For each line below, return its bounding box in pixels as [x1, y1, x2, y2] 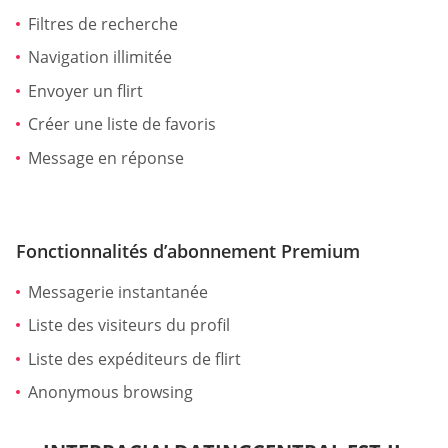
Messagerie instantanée [28, 280, 208, 303]
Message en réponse [28, 146, 184, 169]
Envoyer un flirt [28, 79, 143, 102]
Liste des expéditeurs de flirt [28, 347, 241, 370]
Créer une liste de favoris [28, 113, 216, 136]
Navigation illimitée [28, 46, 172, 69]
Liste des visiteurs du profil [28, 314, 230, 337]
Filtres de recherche [28, 12, 178, 35]
